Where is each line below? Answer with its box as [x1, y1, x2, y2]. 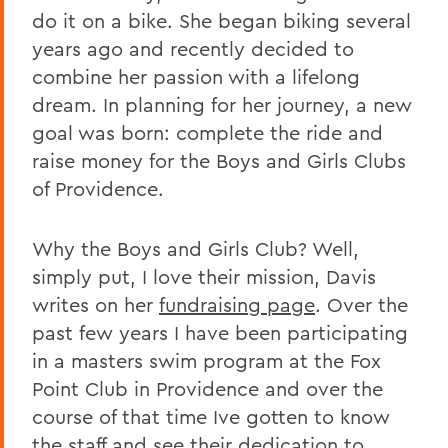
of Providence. [32, 175, 164, 201]
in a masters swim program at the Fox [32, 347, 381, 373]
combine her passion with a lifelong [32, 63, 360, 89]
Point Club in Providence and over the [32, 375, 383, 401]
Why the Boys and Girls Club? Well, [32, 235, 359, 261]
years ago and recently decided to [32, 35, 354, 61]
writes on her [32, 291, 159, 317]
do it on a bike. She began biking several [32, 7, 411, 33]
